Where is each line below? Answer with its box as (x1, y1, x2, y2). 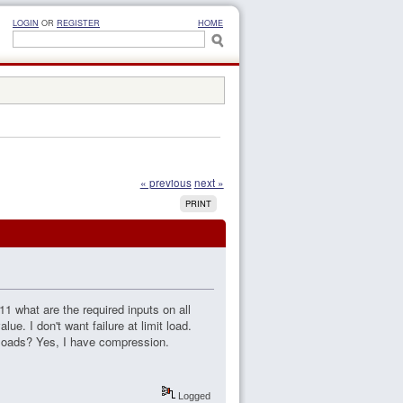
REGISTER (57, 17, 100, 29)
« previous (139, 175, 192, 191)
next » (193, 175, 224, 191)
